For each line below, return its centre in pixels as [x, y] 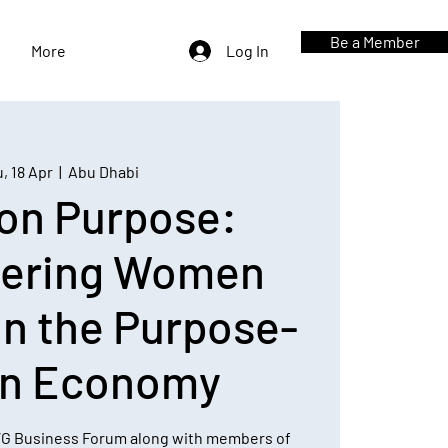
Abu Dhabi [103, 171]
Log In [248, 50]
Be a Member [374, 41]
